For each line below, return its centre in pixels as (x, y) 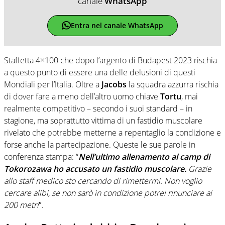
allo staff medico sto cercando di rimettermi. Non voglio (103, 181)
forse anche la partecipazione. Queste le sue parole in (100, 144)
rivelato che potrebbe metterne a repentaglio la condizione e (113, 132)
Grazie (200, 168)
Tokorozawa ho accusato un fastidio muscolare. (96, 168)
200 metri (21, 205)
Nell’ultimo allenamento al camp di (144, 156)
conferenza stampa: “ (41, 156)
